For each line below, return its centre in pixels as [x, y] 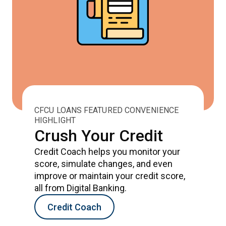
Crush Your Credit [99, 136]
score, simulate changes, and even [103, 164]
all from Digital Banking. [80, 188]
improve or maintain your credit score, [110, 176]
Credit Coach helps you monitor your [107, 152]
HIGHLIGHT [55, 120]
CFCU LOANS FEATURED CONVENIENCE [107, 110]
